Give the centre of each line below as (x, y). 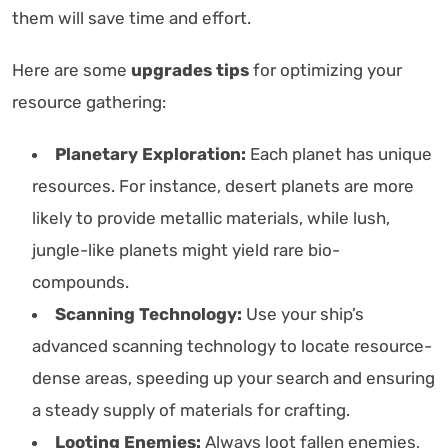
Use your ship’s (303, 313)
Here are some (71, 69)
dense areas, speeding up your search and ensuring (233, 377)
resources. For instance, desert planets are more (223, 185)
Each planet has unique (339, 153)
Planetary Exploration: (150, 153)
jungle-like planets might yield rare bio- (186, 249)
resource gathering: (89, 101)
